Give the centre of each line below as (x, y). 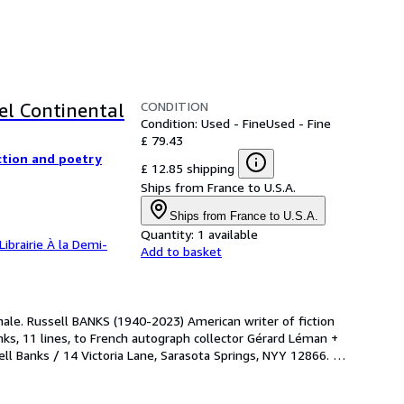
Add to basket (181, 251)
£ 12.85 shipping (188, 168)
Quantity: (167, 234)
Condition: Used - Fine (203, 123)
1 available (228, 234)
